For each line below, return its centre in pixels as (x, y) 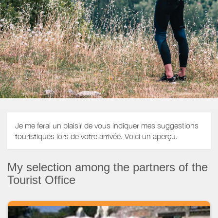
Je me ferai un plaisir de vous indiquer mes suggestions (107, 126)
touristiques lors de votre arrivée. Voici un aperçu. (96, 136)
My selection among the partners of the (108, 167)
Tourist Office (41, 180)
